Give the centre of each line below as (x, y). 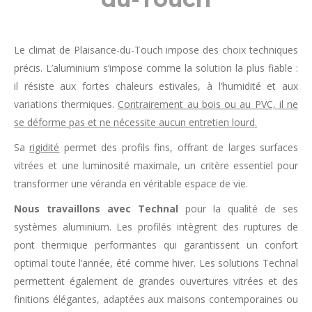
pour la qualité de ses (238, 209)
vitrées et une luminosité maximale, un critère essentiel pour (156, 165)
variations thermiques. (66, 104)
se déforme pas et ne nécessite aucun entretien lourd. (135, 122)
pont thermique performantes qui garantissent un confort (156, 245)
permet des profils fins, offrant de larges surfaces (179, 147)
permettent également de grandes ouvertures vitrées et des (156, 281)
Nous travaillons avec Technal (96, 209)
